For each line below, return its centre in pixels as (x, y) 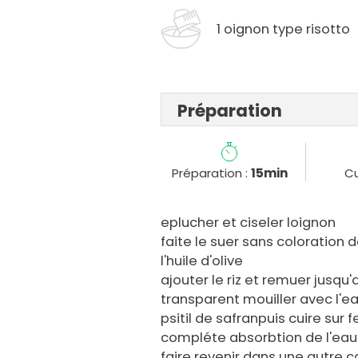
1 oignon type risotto (284, 29)
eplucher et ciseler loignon (249, 223)
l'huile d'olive (202, 261)
